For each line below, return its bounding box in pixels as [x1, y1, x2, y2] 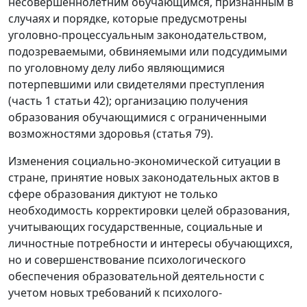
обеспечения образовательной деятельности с [8, 269, 265, 284]
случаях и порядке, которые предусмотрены [8, 11, 247, 27]
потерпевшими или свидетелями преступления [8, 77, 265, 93]
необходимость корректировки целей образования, [8, 203, 290, 219]
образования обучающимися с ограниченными [8, 110, 267, 125]
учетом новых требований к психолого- [8, 285, 222, 301]
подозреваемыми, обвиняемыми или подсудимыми [8, 44, 287, 60]
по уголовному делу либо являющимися [8, 60, 225, 76]
